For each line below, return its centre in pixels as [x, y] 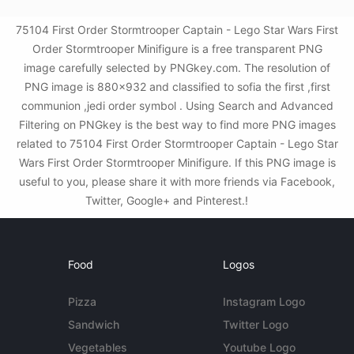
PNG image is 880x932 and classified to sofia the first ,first [177, 87]
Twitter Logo [255, 325]
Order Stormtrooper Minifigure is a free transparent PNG [177, 49]
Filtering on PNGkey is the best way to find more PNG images [177, 125]
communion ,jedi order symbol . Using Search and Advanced [177, 106]
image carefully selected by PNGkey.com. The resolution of [177, 68]
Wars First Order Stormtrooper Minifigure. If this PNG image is [177, 163]
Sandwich [94, 325]
